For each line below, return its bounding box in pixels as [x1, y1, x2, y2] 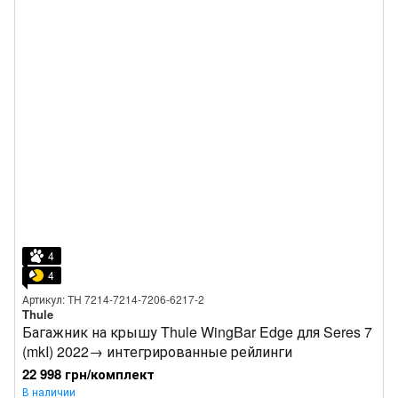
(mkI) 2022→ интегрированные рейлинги [22, 341, 292, 362]
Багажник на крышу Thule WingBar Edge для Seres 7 [22, 322, 372, 342]
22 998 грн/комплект [22, 364, 155, 384]
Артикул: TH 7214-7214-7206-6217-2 [22, 291, 204, 306]
